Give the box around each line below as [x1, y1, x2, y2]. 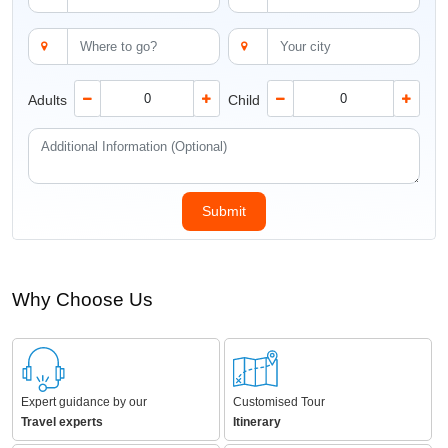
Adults [28, 91, 67, 108]
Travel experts [21, 414, 103, 429]
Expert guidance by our [21, 394, 147, 409]
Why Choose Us [12, 288, 153, 310]
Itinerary [232, 414, 281, 429]
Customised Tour [232, 394, 325, 409]
